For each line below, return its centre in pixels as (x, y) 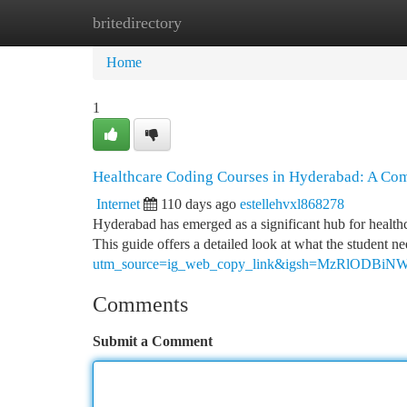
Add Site (338, 22)
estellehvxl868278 (292, 204)
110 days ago (199, 204)
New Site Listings (234, 22)
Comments (140, 304)
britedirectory (137, 23)
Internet (118, 204)
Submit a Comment (153, 341)
